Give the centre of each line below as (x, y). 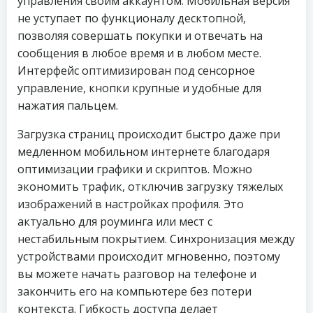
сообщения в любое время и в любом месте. (139, 53)
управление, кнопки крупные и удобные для (139, 88)
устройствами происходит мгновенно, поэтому (149, 256)
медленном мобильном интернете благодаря (144, 152)
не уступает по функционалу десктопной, (132, 18)
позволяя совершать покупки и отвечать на (140, 36)
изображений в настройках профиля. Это (131, 204)
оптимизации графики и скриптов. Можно (135, 169)
